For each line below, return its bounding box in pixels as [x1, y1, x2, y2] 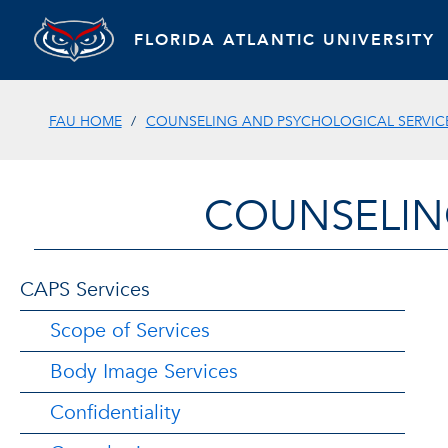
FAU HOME [48, 111, 122, 131]
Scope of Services [50, 317, 210, 344]
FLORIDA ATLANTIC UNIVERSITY [133, 28, 435, 51]
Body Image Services [50, 358, 238, 385]
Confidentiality [50, 399, 181, 426]
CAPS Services [20, 276, 150, 303]
